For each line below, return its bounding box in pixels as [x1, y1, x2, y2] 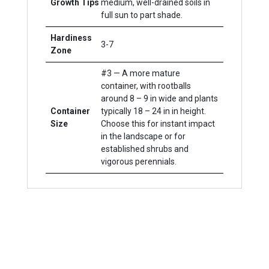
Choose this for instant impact [101, 119, 216, 128]
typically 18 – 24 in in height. [101, 106, 207, 116]
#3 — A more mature [101, 68, 181, 78]
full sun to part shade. [101, 10, 183, 20]
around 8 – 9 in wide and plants [101, 94, 219, 103]
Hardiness [50, 33, 92, 43]
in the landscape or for [101, 131, 186, 141]
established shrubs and [101, 144, 189, 154]
